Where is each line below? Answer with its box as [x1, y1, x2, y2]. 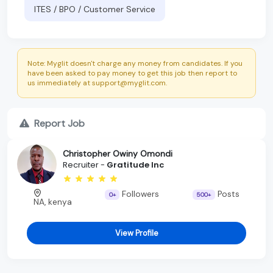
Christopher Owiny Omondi [63, 148, 172, 160]
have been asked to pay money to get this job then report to [27, 68, 237, 78]
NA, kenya [34, 196, 73, 207]
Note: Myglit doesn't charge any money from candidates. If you [27, 58, 243, 68]
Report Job [34, 116, 85, 130]
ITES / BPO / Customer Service [34, 3, 155, 15]
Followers [119, 188, 160, 199]
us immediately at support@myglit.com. [27, 77, 167, 88]
